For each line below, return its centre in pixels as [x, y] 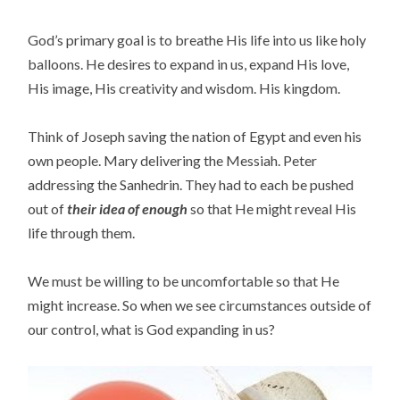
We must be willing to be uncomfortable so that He [184, 281]
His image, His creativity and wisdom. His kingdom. [184, 88]
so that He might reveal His [272, 209]
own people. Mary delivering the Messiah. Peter [173, 161]
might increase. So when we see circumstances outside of [200, 305]
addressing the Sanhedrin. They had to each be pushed [191, 185]
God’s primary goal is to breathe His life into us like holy [197, 40]
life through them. [82, 233]
